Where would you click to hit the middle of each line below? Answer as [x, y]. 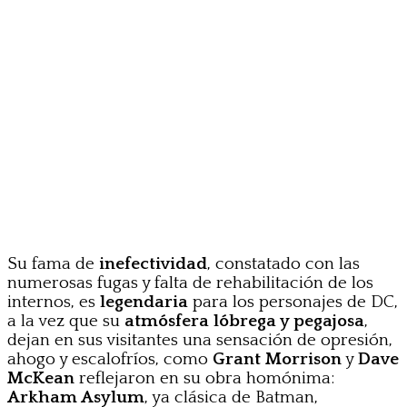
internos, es [54, 303]
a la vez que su [66, 322]
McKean [41, 379]
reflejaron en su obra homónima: [204, 379]
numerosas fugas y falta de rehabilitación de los [190, 283]
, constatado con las [283, 264]
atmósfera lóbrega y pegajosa [244, 322]
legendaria [144, 303]
